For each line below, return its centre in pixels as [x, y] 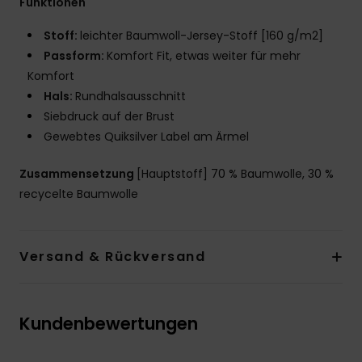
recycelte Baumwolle [79, 194]
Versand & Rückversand [113, 257]
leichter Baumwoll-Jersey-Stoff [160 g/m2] [202, 36]
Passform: [75, 56]
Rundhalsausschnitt [130, 97]
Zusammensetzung [78, 174]
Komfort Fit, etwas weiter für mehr [204, 56]
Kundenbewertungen [109, 324]
